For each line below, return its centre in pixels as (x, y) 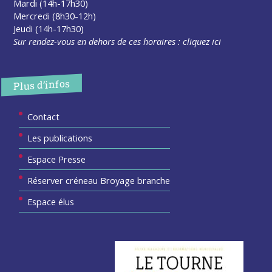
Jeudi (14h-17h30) (49, 28)
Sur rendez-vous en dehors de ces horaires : (98, 41)
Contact (44, 117)
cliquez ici (202, 41)
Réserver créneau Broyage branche (99, 181)
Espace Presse (57, 159)
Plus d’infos (42, 85)
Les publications (60, 138)
